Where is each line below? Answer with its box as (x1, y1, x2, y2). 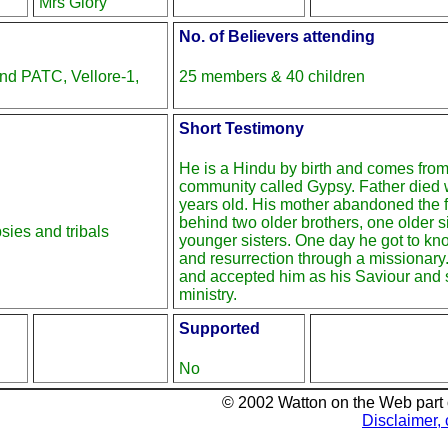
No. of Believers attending (179, 28, 375, 46)
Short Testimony (179, 120, 304, 138)
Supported (179, 320, 260, 338)
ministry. (179, 285, 237, 303)
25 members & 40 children (179, 67, 365, 85)
